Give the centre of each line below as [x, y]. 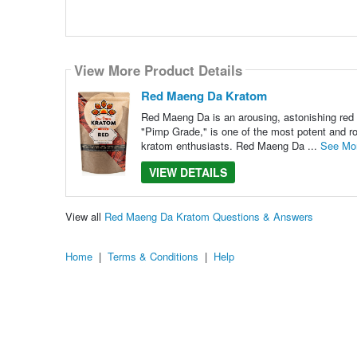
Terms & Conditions [153, 256]
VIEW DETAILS [188, 173]
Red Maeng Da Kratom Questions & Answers [208, 216]
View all [84, 216]
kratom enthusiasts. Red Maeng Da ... [230, 146]
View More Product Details [158, 70]
